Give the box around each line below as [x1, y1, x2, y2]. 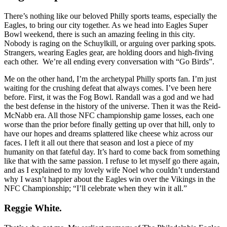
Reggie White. [4, 203, 62, 214]
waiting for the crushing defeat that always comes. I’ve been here [4, 84, 211, 93]
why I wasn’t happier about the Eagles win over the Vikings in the [4, 175, 215, 184]
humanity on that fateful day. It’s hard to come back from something [4, 147, 220, 157]
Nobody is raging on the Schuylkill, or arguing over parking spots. [4, 39, 216, 48]
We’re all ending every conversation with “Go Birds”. [43, 57, 214, 66]
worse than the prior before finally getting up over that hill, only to [4, 120, 215, 129]
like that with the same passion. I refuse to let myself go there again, [4, 157, 219, 166]
